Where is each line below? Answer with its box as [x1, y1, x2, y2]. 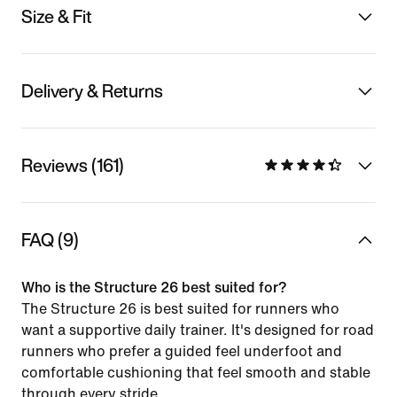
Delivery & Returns [21, 77, 163, 104]
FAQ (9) [21, 226, 79, 253]
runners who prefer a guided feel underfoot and [21, 343, 342, 359]
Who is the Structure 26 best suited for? [21, 279, 287, 295]
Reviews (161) [21, 152, 124, 178]
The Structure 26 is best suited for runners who [21, 300, 339, 316]
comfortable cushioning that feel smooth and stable [21, 364, 370, 380]
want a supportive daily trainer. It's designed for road [21, 322, 374, 338]
